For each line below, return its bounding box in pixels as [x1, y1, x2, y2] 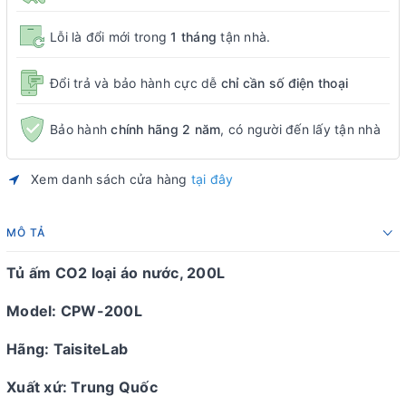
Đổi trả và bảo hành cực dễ [50, 74, 221, 91]
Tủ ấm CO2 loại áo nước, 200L [6, 264, 225, 282]
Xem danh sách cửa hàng [31, 171, 191, 187]
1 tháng [170, 28, 217, 44]
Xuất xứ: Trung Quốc [6, 378, 158, 396]
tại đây [190, 171, 234, 187]
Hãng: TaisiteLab [6, 340, 128, 358]
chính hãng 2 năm [111, 121, 221, 137]
